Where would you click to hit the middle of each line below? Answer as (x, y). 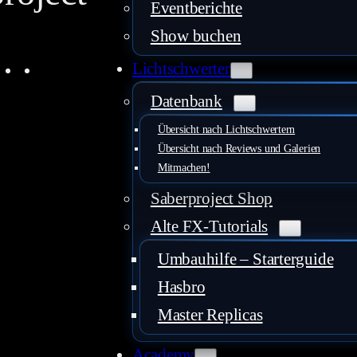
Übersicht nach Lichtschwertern (226, 130)
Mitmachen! (184, 168)
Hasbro (181, 287)
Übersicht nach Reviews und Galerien (239, 149)
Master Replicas (210, 315)
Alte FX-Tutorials (209, 227)
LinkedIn (70, 68)
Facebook (53, 68)
